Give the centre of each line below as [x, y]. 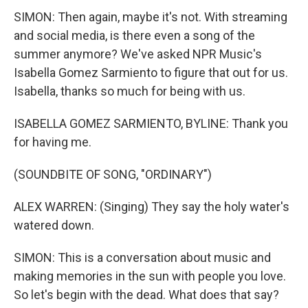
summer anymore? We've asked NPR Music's [138, 54]
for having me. [53, 142]
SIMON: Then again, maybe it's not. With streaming [151, 17]
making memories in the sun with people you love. [150, 276]
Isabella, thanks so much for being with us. [130, 91]
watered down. [54, 225]
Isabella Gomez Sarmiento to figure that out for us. [151, 73]
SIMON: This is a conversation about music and [142, 257]
